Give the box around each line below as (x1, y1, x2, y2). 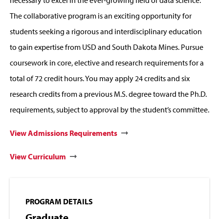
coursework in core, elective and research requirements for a (10, 58, 204, 68)
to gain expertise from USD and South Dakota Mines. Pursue (10, 42, 203, 52)
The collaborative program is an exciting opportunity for (10, 11, 192, 21)
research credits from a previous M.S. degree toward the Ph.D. (10, 89, 207, 99)
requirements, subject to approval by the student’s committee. (10, 105, 209, 115)
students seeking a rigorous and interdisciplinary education (10, 26, 202, 37)
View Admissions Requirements (10, 128, 117, 138)
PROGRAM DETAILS (25, 197, 93, 207)
